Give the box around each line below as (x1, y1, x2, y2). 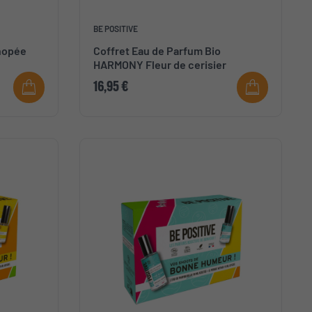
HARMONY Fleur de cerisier (93, 58, 226, 72)
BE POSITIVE (93, 24, 138, 34)
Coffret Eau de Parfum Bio (93, 44, 221, 58)
